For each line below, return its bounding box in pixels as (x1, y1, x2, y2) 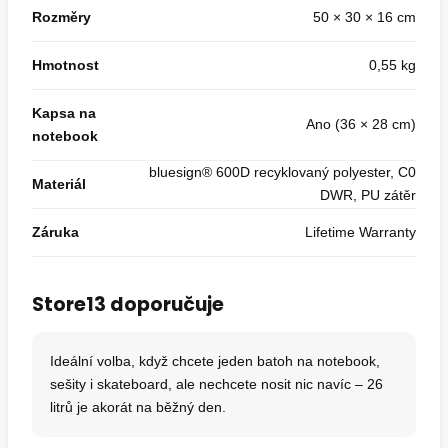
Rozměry (32, 9, 91, 25)
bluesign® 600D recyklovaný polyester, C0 (149, 164, 416, 180)
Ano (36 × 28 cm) (306, 116, 416, 132)
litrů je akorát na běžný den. (50, 399, 226, 415)
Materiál (32, 176, 86, 192)
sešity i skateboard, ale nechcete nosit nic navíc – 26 (50, 376, 383, 392)
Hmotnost (32, 57, 99, 73)
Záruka (32, 224, 79, 240)
